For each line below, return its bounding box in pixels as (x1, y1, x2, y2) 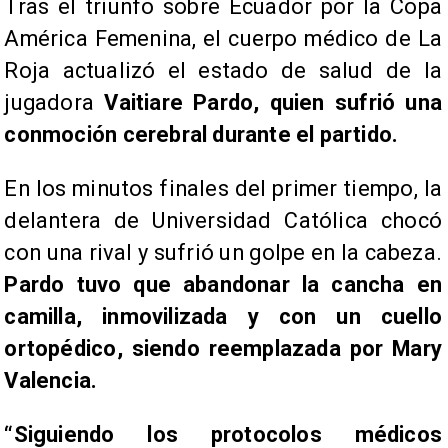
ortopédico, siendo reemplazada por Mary (4, 336, 442, 362)
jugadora (4, 90, 105, 116)
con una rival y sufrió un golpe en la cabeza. (4, 240, 442, 266)
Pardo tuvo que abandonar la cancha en (4, 272, 442, 298)
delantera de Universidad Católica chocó (4, 208, 442, 234)
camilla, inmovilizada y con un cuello (4, 304, 442, 330)
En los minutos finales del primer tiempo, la (4, 176, 442, 202)
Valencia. (4, 368, 98, 394)
